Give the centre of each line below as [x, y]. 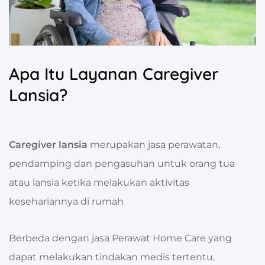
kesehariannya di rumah [66, 202]
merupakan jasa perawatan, [155, 145]
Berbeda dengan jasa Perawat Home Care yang [120, 238]
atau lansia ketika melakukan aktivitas [99, 183]
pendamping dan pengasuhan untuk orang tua [122, 164]
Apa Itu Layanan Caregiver [114, 74]
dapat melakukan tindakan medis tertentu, [112, 257]
